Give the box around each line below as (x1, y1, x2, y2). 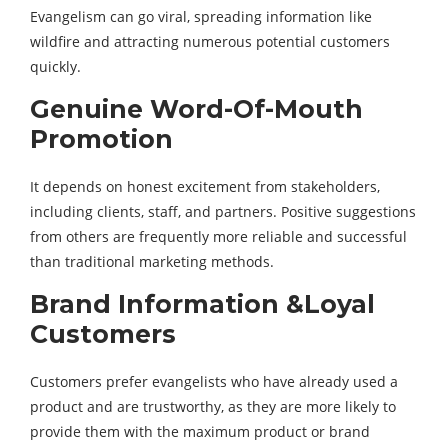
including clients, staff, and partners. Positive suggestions (30, 202, 416, 221)
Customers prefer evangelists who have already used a (30, 372, 398, 391)
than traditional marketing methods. (30, 252, 274, 271)
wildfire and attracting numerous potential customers (30, 32, 390, 51)
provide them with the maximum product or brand (30, 422, 370, 441)
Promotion (30, 124, 173, 154)
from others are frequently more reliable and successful (30, 227, 407, 246)
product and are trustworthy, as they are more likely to (30, 397, 396, 416)
